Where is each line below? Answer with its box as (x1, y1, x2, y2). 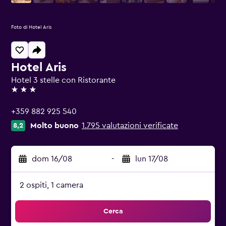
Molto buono (30, 122, 79, 130)
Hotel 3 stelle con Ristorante (11, 76, 116, 84)
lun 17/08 (135, 155, 168, 163)
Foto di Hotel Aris (11, 25, 52, 30)
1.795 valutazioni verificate (82, 122, 178, 130)
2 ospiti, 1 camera (20, 181, 83, 189)
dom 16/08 (32, 155, 72, 163)
